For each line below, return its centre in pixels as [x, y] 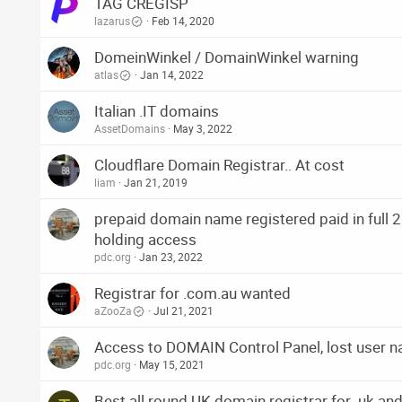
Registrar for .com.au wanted [192, 293]
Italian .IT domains [157, 111]
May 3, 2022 [203, 129]
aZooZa [113, 311]
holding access [145, 240]
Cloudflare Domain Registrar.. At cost [219, 165]
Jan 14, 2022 [172, 75]
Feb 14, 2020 [183, 21]
